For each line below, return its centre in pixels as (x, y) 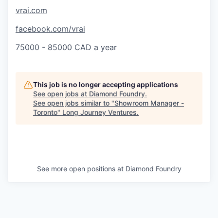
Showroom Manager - (149, 103)
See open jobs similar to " (74, 103)
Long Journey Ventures (100, 112)
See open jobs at (61, 93)
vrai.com (31, 10)
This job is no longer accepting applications (106, 84)
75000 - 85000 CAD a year (66, 47)
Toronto (45, 112)
